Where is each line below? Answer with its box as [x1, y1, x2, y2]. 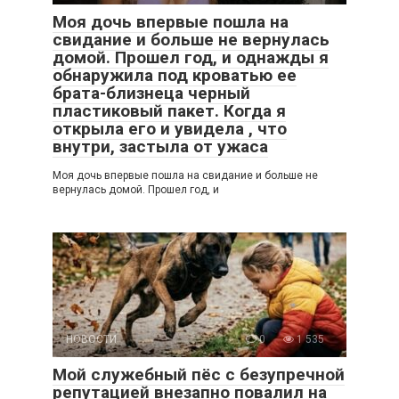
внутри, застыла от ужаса [53, 135, 268, 157]
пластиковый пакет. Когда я [53, 100, 286, 121]
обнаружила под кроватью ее [53, 64, 297, 85]
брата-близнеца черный [53, 82, 250, 103]
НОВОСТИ [66, 332, 117, 346]
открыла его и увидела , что [53, 118, 287, 139]
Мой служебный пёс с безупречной [53, 363, 345, 385]
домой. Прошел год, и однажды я [53, 46, 329, 68]
